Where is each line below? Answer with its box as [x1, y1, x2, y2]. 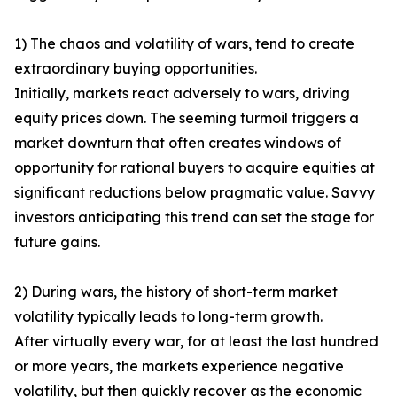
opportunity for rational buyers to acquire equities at [14, 159, 375, 177]
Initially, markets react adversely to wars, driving [14, 84, 350, 103]
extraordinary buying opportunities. [14, 59, 257, 78]
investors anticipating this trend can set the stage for [14, 208, 374, 227]
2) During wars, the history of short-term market [14, 283, 338, 301]
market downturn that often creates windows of [14, 134, 341, 152]
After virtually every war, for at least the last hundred [14, 332, 378, 351]
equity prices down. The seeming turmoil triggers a [14, 109, 359, 128]
